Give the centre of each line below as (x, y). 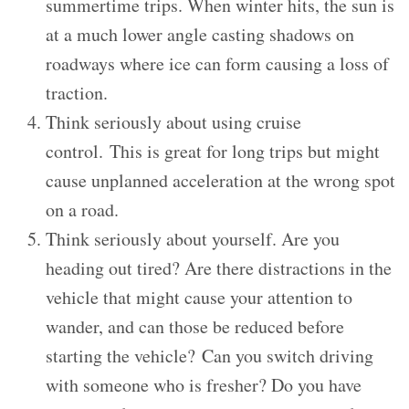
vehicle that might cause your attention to (199, 297)
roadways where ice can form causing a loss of (217, 63)
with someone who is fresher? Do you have (204, 385)
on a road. (82, 210)
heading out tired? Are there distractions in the (219, 268)
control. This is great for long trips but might (213, 151)
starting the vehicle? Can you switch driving (210, 356)
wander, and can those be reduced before (195, 326)
